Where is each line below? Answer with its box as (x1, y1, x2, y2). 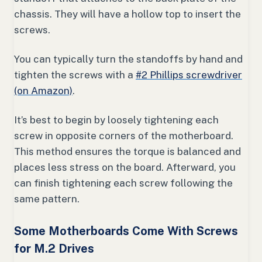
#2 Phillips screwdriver (136, 68, 242, 81)
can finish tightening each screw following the (14, 177, 233, 189)
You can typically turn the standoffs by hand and (14, 53, 243, 65)
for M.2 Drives (14, 241, 94, 256)
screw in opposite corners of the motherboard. (14, 129, 233, 142)
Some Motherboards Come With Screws (14, 223, 238, 238)
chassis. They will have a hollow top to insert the (14, 8, 241, 20)
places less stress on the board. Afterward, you (14, 161, 236, 173)
